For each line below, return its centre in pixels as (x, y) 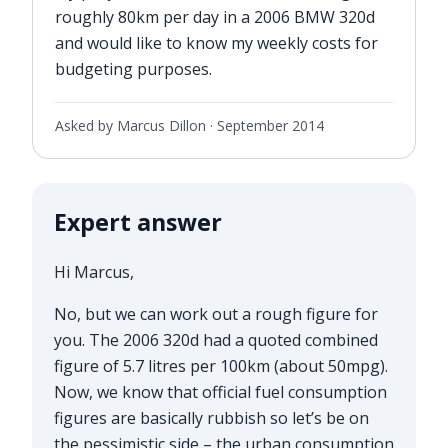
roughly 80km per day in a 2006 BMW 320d (214, 16)
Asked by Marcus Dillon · (135, 126)
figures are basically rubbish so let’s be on (211, 417)
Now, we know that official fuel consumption (220, 391)
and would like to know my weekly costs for (216, 42)
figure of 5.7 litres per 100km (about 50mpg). (220, 365)
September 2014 (270, 126)
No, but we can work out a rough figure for (215, 313)
